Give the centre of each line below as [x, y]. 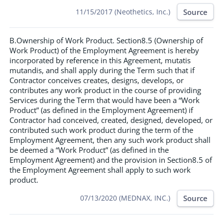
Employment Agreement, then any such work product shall [110, 140]
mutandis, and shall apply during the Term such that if [102, 70]
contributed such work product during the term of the [101, 130]
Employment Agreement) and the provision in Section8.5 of [111, 160]
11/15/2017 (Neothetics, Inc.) [123, 12]
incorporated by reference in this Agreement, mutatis [100, 60]
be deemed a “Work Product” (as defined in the [89, 150]
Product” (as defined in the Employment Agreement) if [101, 110]
